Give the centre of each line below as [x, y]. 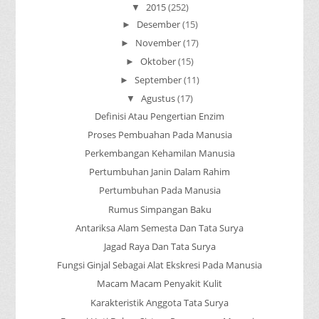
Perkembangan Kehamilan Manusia [159, 153]
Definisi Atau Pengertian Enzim [159, 116]
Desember [158, 24]
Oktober [158, 62]
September [158, 80]
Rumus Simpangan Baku [159, 209]
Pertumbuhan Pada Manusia [159, 190]
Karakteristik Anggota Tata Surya [159, 302]
